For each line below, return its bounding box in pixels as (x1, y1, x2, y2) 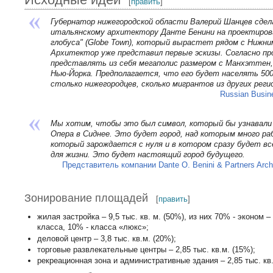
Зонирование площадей (24, 192, 149, 205)
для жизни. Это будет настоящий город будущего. (50, 149, 245, 159)
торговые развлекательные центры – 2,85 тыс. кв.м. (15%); (37, 244, 255, 254)
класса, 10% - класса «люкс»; (37, 222, 149, 232)
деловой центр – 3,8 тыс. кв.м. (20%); (37, 233, 176, 243)
